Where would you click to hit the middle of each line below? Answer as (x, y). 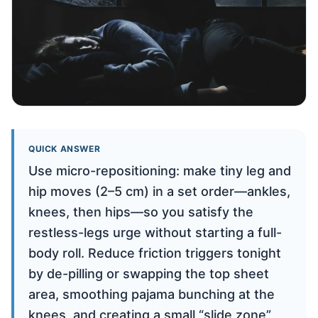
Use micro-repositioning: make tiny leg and (160, 170)
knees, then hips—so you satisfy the (141, 212)
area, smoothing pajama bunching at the (152, 294)
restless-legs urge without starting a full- (155, 232)
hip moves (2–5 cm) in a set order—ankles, (159, 191)
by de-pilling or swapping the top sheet (149, 273)
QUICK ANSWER (65, 148)
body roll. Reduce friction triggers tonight (155, 253)
